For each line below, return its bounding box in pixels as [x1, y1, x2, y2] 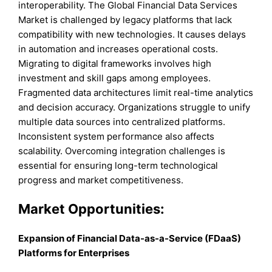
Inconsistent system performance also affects [18, 131, 215, 143]
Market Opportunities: [18, 201, 165, 217]
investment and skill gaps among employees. [18, 72, 211, 84]
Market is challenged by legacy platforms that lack [18, 14, 233, 26]
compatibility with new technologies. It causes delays [18, 29, 246, 41]
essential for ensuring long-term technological [18, 160, 219, 172]
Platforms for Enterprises [18, 246, 130, 259]
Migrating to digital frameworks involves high [18, 58, 212, 70]
